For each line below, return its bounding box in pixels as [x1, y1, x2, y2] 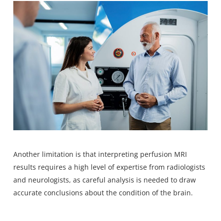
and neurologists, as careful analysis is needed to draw [13, 175, 196, 185]
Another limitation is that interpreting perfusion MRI [13, 149, 187, 159]
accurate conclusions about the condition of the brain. [13, 188, 193, 198]
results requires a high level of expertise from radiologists [13, 162, 205, 172]
